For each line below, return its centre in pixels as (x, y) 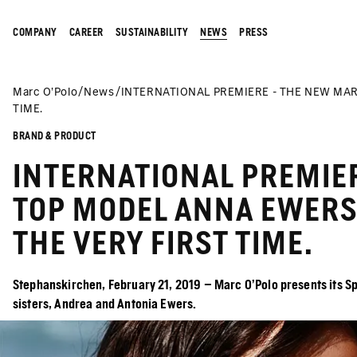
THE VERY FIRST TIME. (163, 243)
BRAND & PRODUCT (55, 136)
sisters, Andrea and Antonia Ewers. (105, 304)
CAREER (86, 32)
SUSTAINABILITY (152, 32)
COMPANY (35, 32)
